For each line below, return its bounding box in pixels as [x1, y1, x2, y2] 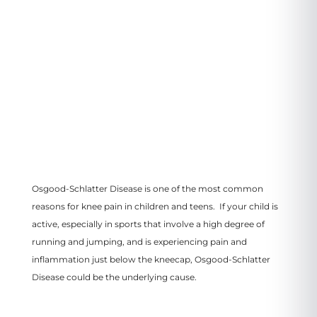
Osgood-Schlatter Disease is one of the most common [31, 183, 263, 194]
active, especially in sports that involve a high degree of [31, 218, 265, 229]
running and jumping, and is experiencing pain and [31, 236, 247, 247]
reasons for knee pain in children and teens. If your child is [31, 200, 278, 212]
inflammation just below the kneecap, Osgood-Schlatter [31, 253, 270, 265]
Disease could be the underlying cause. [31, 271, 201, 282]
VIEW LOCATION [80, 82, 154, 91]
